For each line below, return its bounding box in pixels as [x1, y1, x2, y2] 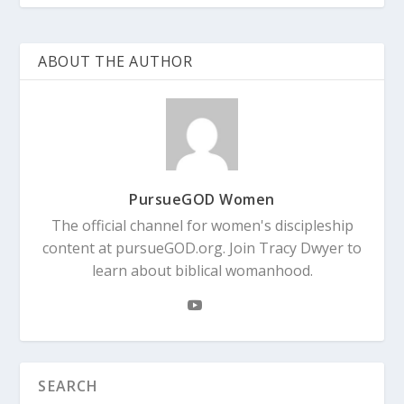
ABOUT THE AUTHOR [38, 50, 193, 71]
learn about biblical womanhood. [91, 260, 313, 280]
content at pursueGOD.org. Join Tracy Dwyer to [42, 237, 362, 258]
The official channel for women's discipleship [50, 215, 353, 235]
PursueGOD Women [129, 188, 275, 209]
